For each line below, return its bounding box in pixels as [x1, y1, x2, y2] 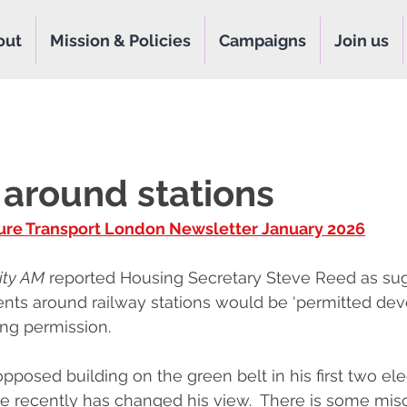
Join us [334, 31, 389, 50]
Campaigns [219, 31, 306, 50]
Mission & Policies [50, 31, 191, 50]
